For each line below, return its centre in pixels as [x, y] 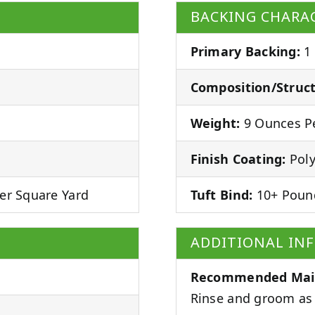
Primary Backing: [245, 51]
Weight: [215, 123]
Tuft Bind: [221, 194]
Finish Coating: [238, 159]
